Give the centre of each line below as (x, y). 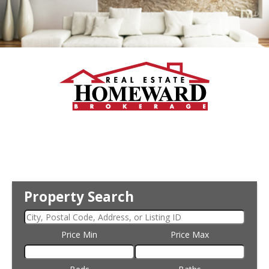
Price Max (190, 235)
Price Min (79, 235)
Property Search (79, 197)
